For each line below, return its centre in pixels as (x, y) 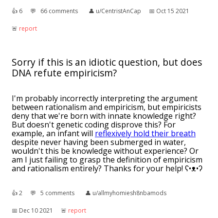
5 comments (57, 193)
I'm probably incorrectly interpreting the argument (105, 99)
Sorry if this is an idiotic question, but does (107, 62)
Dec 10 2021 (36, 211)
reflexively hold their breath (145, 134)
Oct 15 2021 (173, 11)
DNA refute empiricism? (64, 73)
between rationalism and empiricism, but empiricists (107, 107)
